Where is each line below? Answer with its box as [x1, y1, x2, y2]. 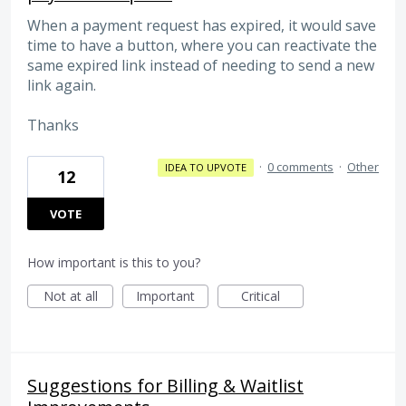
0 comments [267, 158, 333, 175]
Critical [241, 286, 280, 304]
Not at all [43, 286, 98, 304]
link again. [27, 75, 96, 96]
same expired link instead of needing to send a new [27, 55, 374, 76]
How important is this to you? [27, 253, 200, 271]
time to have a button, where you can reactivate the [27, 35, 377, 56]
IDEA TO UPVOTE [164, 159, 246, 174]
